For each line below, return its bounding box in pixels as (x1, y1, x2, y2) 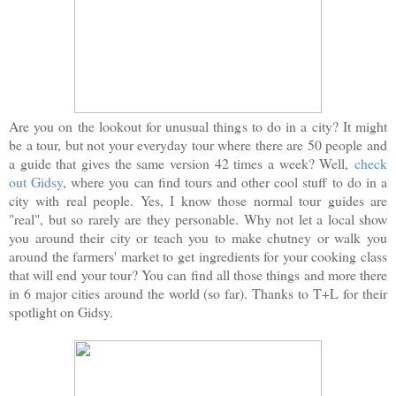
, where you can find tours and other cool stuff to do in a (63, 171, 388, 191)
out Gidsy (9, 171, 64, 191)
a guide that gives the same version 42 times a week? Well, (9, 153, 354, 172)
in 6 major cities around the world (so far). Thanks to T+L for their (9, 283, 387, 302)
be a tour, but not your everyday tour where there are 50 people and (9, 134, 387, 154)
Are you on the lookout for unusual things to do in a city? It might (9, 116, 387, 135)
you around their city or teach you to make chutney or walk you (9, 227, 387, 247)
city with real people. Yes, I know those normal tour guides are (9, 190, 387, 209)
